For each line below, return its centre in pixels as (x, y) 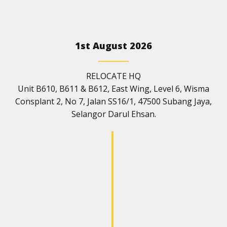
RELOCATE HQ (113, 76)
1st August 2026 (113, 45)
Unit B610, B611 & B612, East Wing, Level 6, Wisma (113, 88)
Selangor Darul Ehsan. (113, 114)
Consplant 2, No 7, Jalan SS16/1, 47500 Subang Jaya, (113, 101)
